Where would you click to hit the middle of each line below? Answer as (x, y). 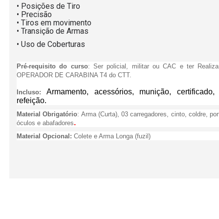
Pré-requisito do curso (52, 66)
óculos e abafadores (45, 123)
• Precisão (34, 14)
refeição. (32, 100)
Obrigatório (60, 114)
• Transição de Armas (53, 31)
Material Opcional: (44, 136)
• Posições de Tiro (48, 6)
